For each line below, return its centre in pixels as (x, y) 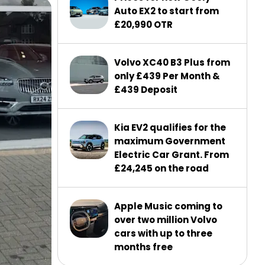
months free (143, 247)
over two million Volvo (166, 220)
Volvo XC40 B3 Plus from (172, 62)
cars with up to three (163, 233)
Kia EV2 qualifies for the (170, 127)
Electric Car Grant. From (172, 155)
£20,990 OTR (143, 25)
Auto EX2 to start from (167, 11)
